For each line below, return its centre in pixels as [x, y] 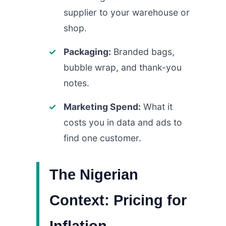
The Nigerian [94, 174]
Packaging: [87, 51]
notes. [76, 83]
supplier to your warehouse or [127, 12]
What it [157, 106]
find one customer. [102, 138]
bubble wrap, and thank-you [123, 67]
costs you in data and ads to [123, 122]
